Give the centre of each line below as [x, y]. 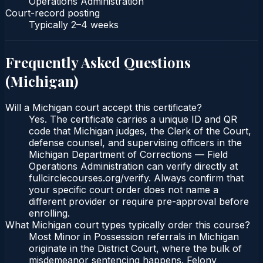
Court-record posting [53, 13]
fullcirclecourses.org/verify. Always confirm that [136, 178]
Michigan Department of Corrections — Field [128, 155]
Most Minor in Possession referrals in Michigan [134, 237]
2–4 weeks [95, 24]
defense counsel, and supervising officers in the [135, 143]
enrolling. [49, 213]
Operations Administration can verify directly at [133, 166]
